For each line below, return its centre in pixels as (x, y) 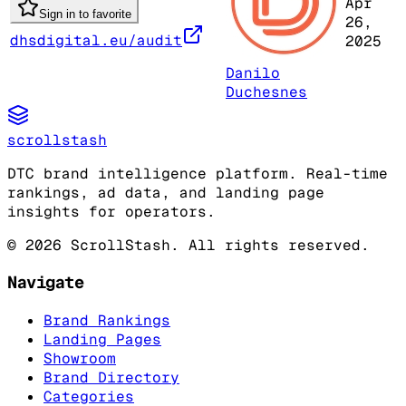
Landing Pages (102, 340)
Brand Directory (111, 378)
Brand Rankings (107, 321)
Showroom (80, 359)
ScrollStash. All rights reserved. (216, 245)
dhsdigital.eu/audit (96, 40)
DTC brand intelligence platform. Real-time (198, 173)
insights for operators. (111, 211)
